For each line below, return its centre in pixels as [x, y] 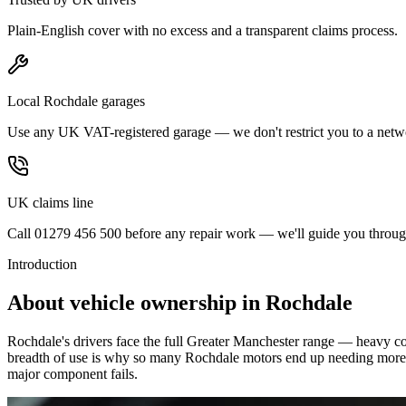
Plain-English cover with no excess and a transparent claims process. [203, 30]
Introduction [42, 264]
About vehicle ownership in [136, 302]
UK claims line [50, 202]
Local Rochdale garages [76, 101]
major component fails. [72, 373]
